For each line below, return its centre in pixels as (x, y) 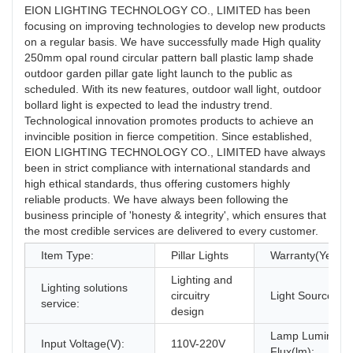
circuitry (190, 296)
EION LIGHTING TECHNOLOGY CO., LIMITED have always (175, 152)
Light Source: (303, 296)
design (188, 312)
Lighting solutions (84, 288)
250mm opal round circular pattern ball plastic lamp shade (169, 58)
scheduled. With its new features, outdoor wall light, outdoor (173, 89)
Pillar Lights (200, 256)
